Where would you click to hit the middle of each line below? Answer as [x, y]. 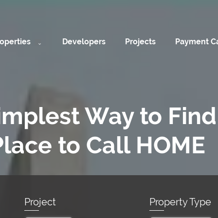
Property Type [180, 202]
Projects [140, 42]
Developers [84, 42]
